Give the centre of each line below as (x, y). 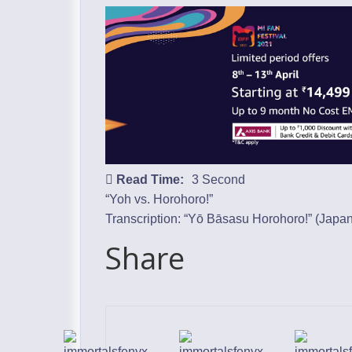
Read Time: (150, 180)
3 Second (218, 180)
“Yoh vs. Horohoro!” (159, 200)
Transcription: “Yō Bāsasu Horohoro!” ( (212, 219)
